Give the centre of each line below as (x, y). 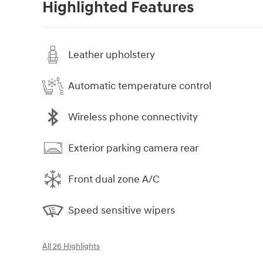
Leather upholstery (112, 55)
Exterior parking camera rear (133, 148)
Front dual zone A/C (114, 179)
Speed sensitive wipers (122, 210)
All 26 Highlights (71, 247)
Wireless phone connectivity (133, 117)
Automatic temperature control (140, 86)
